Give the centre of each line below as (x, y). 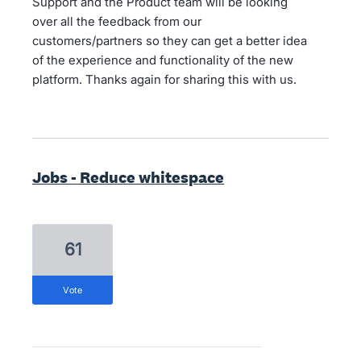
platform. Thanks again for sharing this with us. (164, 79)
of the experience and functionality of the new (163, 60)
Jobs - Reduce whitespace (128, 177)
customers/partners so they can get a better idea (170, 41)
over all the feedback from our (117, 21)
